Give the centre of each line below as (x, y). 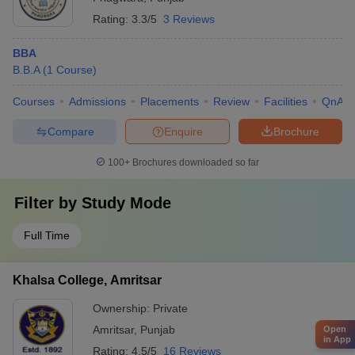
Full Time (47, 235)
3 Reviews (189, 19)
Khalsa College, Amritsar (87, 280)
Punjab (158, 330)
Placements (170, 101)
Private (170, 308)
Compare (71, 131)
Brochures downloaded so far (195, 162)
